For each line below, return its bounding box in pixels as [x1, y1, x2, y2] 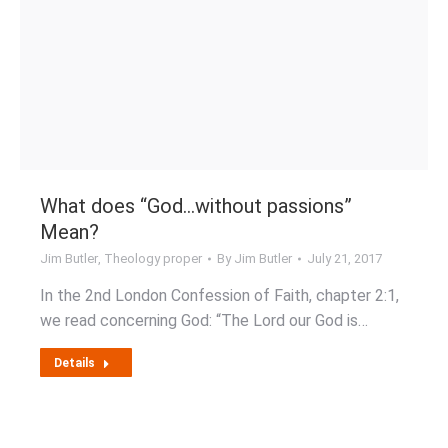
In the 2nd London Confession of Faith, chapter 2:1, [40, 286, 399, 305]
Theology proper [104, 251, 202, 266]
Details [54, 356, 95, 370]
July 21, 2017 [307, 251, 382, 266]
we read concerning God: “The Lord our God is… [40, 311, 368, 330]
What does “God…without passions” [40, 194, 352, 218]
